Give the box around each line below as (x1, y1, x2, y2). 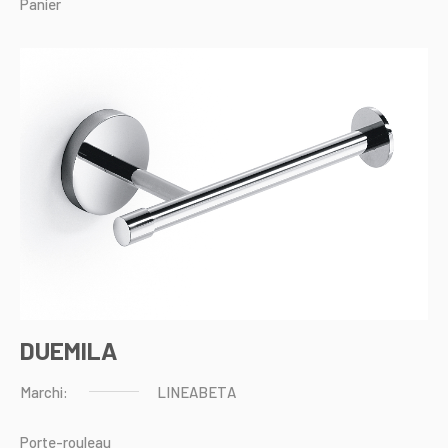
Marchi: (20, 382, 68, 401)
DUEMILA (20, 335, 118, 366)
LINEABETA (157, 382, 236, 401)
